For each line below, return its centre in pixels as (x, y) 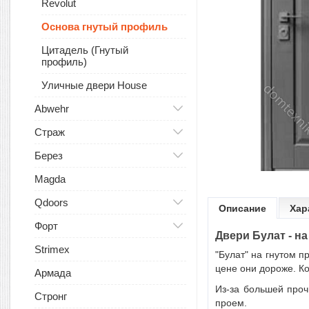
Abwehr (52, 109)
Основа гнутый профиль (104, 27)
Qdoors (51, 202)
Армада (53, 273)
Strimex (52, 249)
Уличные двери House (94, 85)
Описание (242, 208)
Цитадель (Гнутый (85, 50)
